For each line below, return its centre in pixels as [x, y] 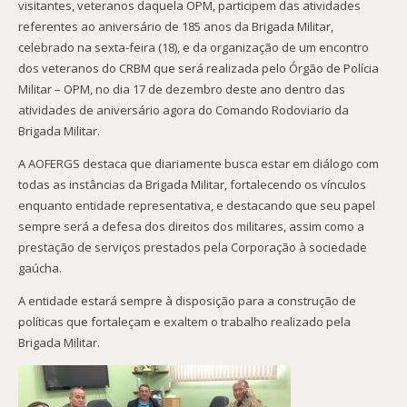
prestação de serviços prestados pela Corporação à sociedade [192, 247]
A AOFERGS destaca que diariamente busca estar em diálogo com [198, 163]
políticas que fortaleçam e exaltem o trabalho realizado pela [184, 321]
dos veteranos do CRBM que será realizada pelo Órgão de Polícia [198, 68]
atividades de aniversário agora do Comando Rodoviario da [183, 109]
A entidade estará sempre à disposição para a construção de [187, 300]
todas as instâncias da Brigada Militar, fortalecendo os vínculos [192, 184]
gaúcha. [40, 268]
